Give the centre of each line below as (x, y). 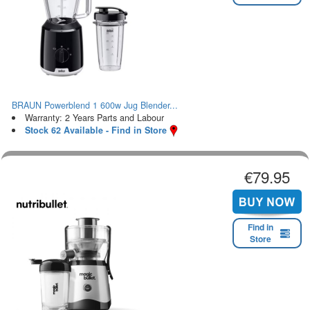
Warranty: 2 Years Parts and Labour (94, 117)
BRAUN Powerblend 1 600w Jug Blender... (95, 105)
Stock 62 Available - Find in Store (95, 130)
